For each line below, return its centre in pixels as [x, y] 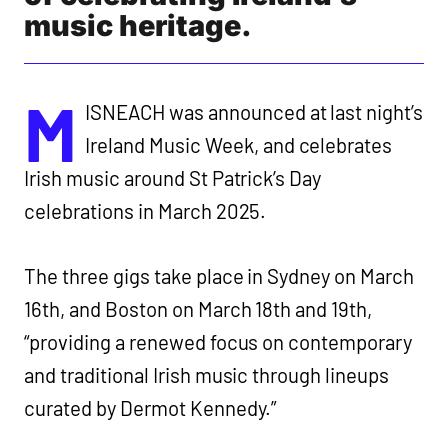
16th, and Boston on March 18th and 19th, [198, 308]
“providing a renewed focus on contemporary [218, 341]
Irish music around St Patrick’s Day [173, 177]
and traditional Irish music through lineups [207, 374]
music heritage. [138, 25]
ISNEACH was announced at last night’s [254, 111]
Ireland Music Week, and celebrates [238, 144]
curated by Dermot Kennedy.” [150, 407]
